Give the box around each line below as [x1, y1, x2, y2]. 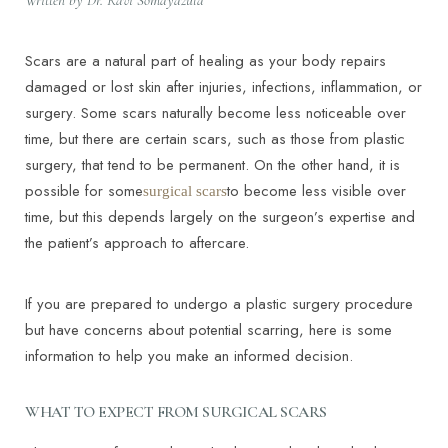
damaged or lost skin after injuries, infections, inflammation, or [25, 76, 422, 99]
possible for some [25, 180, 143, 203]
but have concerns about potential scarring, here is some [25, 319, 392, 342]
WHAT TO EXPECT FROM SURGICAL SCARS [25, 402, 327, 423]
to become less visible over [227, 180, 406, 203]
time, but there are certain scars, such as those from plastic [25, 128, 405, 151]
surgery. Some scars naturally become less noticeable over [25, 102, 406, 125]
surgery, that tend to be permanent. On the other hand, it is [25, 154, 400, 177]
